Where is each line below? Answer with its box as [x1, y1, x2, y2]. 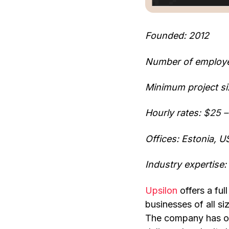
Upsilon [145, 185, 177, 196]
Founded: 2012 [145, 30, 209, 41]
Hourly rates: [145, 107, 203, 119]
